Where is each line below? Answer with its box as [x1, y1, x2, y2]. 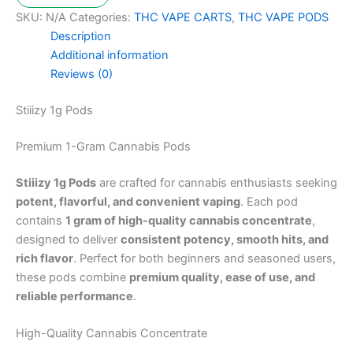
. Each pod [240, 195, 298, 210]
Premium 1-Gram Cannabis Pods [16, 139, 191, 154]
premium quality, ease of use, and [129, 270, 315, 285]
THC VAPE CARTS [134, 10, 232, 25]
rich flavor [16, 251, 73, 266]
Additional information [50, 48, 169, 63]
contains [16, 214, 65, 229]
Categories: [69, 10, 134, 25]
